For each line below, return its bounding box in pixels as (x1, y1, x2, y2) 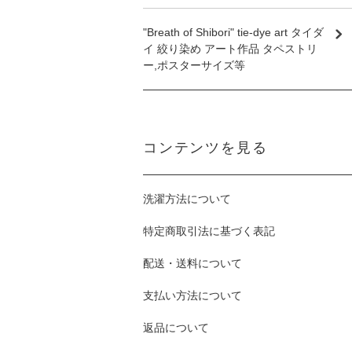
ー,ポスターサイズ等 (143, 59, 245, 72)
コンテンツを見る (143, 140, 268, 156)
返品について (143, 321, 209, 335)
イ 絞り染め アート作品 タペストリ (143, 42, 317, 56)
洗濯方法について (143, 192, 231, 206)
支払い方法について (143, 289, 242, 302)
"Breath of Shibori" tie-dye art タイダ (143, 26, 324, 39)
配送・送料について (143, 257, 242, 270)
